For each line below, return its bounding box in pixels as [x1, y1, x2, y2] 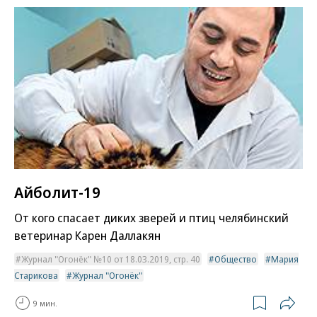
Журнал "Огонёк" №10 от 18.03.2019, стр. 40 [21, 253, 200, 266]
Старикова [14, 269, 58, 282]
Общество [214, 253, 257, 266]
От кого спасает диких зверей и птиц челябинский [14, 209, 289, 226]
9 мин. [33, 297, 57, 309]
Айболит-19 [14, 181, 100, 203]
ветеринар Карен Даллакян [14, 227, 161, 244]
